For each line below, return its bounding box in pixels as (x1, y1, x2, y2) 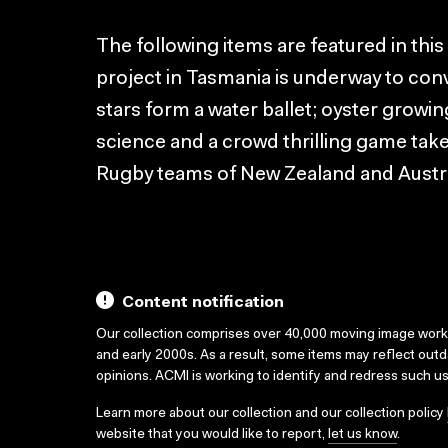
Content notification (122, 295, 284, 311)
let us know (328, 428, 397, 442)
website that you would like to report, (96, 428, 328, 442)
